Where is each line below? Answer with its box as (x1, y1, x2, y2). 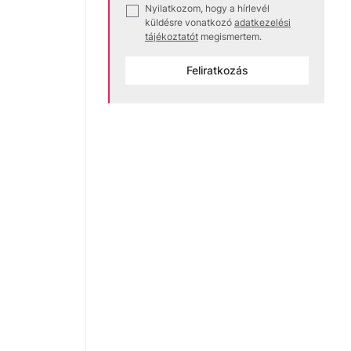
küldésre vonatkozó (145, 16, 232, 28)
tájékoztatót (145, 30, 198, 42)
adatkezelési (234, 16, 291, 28)
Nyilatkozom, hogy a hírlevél (145, 2, 270, 14)
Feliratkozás (186, 63, 248, 77)
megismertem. (201, 30, 262, 42)
